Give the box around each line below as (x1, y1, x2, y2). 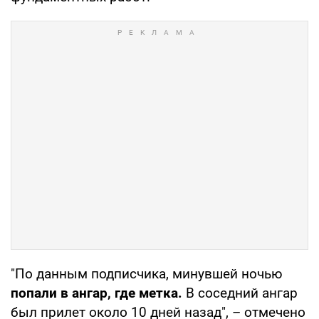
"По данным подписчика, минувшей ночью (11, 265, 283, 282)
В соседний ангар (186, 284, 298, 301)
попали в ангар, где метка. (11, 284, 186, 301)
